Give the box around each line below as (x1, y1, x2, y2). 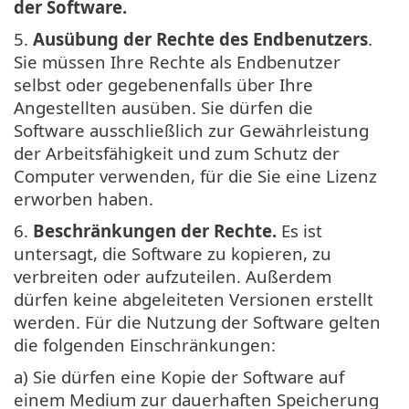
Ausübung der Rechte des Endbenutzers (33, 26, 368, 50)
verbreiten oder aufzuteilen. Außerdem (14, 264, 331, 288)
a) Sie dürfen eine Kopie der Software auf (14, 364, 344, 388)
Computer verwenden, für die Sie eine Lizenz (14, 163, 377, 187)
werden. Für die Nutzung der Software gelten (14, 309, 381, 333)
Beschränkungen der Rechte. (33, 218, 277, 242)
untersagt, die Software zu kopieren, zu (14, 241, 331, 265)
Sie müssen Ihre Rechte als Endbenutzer (14, 49, 341, 73)
